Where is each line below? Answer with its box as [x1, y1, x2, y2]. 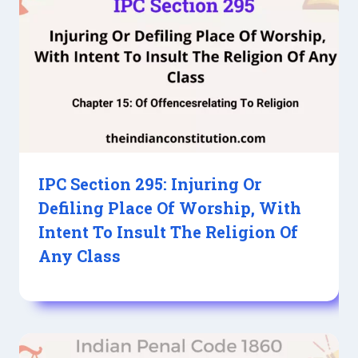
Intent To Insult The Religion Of [38, 221, 298, 243]
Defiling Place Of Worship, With [38, 197, 301, 219]
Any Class [38, 245, 121, 267]
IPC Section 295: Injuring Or [38, 173, 261, 195]
